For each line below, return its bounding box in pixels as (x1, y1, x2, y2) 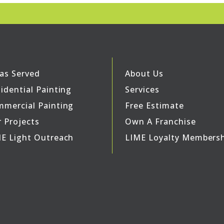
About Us (125, 67, 163, 79)
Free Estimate (125, 99, 184, 111)
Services (125, 83, 159, 95)
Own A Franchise (125, 115, 196, 127)
